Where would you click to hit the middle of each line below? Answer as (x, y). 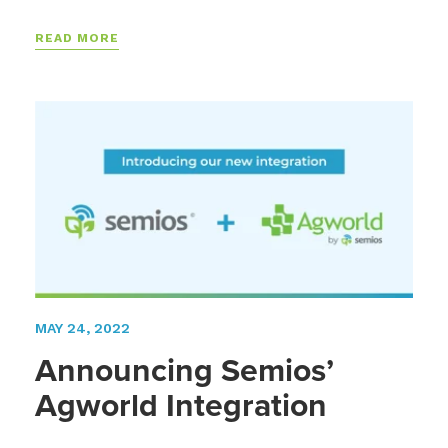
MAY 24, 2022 (82, 328)
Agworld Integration (181, 405)
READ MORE (77, 37)
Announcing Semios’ (184, 370)
